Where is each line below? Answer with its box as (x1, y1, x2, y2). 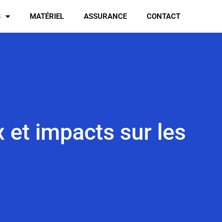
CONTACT (147, 12, 181, 21)
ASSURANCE (84, 12, 127, 21)
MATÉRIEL (30, 12, 64, 21)
